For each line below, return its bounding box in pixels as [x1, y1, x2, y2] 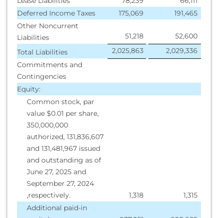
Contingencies [17, 72, 66, 81]
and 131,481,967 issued [27, 144, 100, 153]
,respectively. [27, 191, 71, 200]
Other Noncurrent [17, 21, 78, 30]
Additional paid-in [27, 203, 87, 212]
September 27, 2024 [27, 179, 94, 188]
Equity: [17, 85, 40, 93]
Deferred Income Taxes [17, 9, 95, 18]
